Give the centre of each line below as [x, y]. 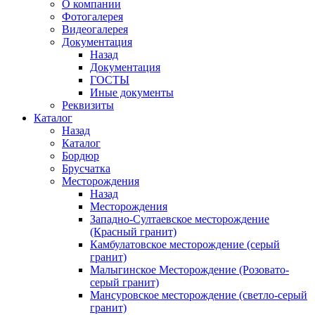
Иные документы [132, 92]
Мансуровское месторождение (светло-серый [199, 295]
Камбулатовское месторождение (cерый [185, 244]
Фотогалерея [92, 17]
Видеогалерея [95, 29]
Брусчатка [86, 168]
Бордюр [81, 156]
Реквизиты [88, 105]
